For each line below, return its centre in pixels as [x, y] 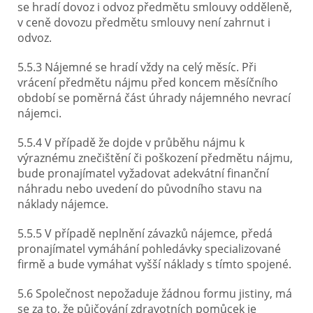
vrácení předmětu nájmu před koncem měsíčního [148, 82]
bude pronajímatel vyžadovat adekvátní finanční [143, 173]
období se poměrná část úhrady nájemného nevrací [154, 98]
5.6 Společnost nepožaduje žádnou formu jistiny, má [155, 293]
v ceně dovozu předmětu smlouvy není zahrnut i [144, 22]
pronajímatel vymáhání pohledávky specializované [149, 249]
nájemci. [41, 113]
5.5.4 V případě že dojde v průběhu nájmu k [131, 143]
